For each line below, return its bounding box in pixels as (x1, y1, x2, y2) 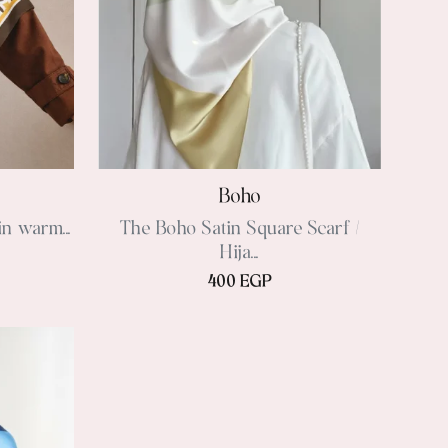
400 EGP (207, 272, 272, 294)
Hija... (220, 241, 259, 267)
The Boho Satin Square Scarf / (119, 217, 360, 243)
